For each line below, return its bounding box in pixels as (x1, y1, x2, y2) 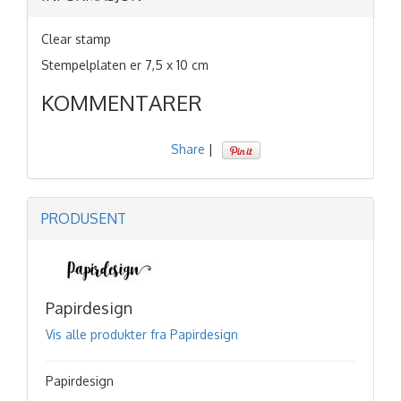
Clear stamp (41, 31, 111, 47)
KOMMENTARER (41, 89, 202, 116)
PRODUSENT (41, 209, 126, 227)
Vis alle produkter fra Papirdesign (46, 326, 238, 342)
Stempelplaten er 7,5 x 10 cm (41, 57, 209, 73)
